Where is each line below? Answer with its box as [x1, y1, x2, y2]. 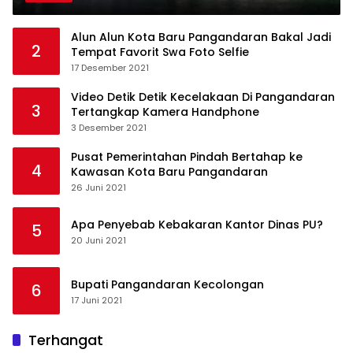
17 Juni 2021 [71, 293, 122, 307]
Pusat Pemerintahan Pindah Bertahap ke [71, 149, 303, 165]
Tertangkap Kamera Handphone [71, 104, 259, 121]
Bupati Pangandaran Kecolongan [71, 276, 264, 292]
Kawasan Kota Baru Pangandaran [71, 164, 268, 180]
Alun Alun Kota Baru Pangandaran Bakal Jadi [71, 29, 331, 46]
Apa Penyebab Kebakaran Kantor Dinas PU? [71, 216, 323, 232]
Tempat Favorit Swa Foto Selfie [71, 44, 249, 61]
